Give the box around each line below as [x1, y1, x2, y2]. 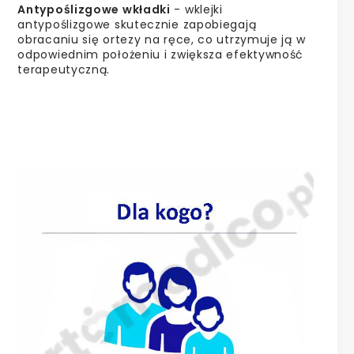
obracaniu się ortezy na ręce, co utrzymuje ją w [17, 31, 306, 47]
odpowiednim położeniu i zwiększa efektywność [17, 46, 304, 62]
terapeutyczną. [17, 61, 111, 77]
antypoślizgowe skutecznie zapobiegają [17, 16, 257, 32]
